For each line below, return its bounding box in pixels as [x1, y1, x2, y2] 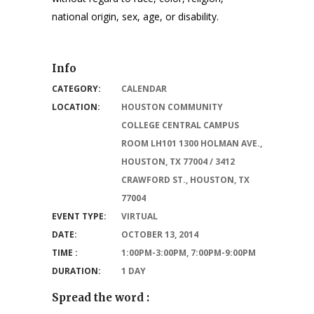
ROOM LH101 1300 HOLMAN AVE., [121, 137, 262, 150]
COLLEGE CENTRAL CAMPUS [121, 119, 239, 132]
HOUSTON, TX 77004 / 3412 [121, 156, 235, 168]
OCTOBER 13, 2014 [121, 228, 198, 241]
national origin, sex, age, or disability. [52, 10, 219, 24]
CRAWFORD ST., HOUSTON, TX [121, 174, 250, 186]
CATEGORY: [52, 83, 101, 95]
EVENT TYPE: [52, 210, 107, 223]
